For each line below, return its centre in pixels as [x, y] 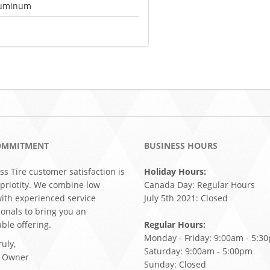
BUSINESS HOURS [181, 146]
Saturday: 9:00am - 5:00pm [198, 251]
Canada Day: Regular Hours [199, 185]
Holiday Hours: [175, 171]
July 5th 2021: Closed [186, 198]
